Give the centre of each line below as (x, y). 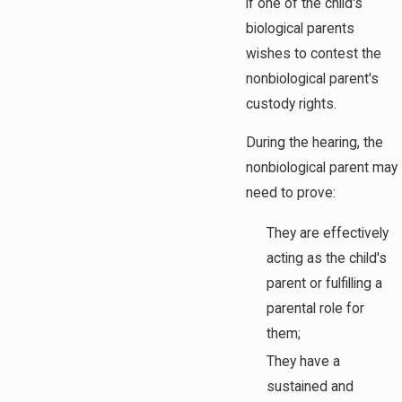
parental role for (316, 309)
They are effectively (328, 234)
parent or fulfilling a (325, 284)
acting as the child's (327, 259)
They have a (304, 362)
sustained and (310, 387)
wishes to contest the (314, 53)
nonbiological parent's (312, 79)
